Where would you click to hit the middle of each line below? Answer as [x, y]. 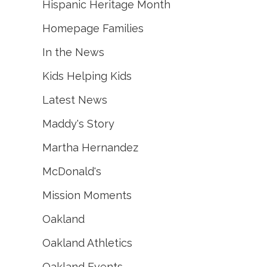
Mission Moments [87, 195]
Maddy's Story [78, 124]
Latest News [75, 100]
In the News [73, 52]
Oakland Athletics [87, 243]
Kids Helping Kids [87, 76]
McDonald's [72, 172]
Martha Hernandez [90, 148]
